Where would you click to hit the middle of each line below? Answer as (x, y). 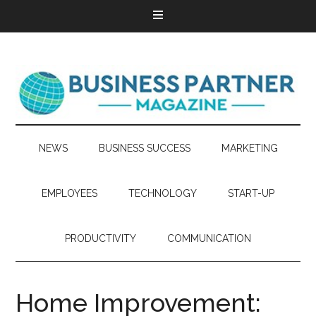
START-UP (251, 193)
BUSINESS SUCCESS (144, 148)
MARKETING (249, 148)
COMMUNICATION (209, 238)
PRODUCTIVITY (101, 238)
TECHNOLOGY (163, 193)
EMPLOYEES (69, 193)
